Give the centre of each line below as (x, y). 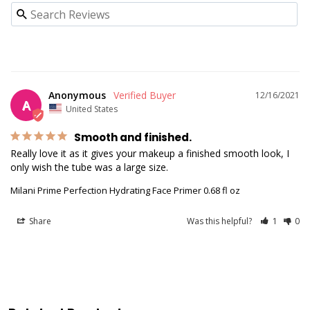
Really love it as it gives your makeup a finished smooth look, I (150, 153)
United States (92, 109)
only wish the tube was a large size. (89, 167)
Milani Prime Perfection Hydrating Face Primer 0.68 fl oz (125, 190)
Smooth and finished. (133, 137)
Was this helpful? (221, 221)
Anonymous (77, 95)
